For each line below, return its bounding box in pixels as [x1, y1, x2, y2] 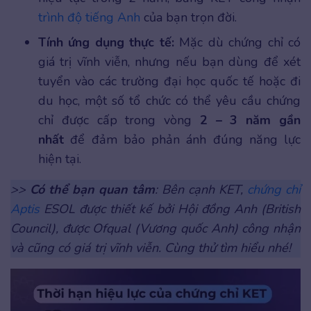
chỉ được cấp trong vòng [38, 112, 200, 129]
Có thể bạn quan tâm [30, 181, 155, 199]
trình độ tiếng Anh [38, 9, 140, 26]
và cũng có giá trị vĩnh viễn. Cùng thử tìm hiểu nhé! [10, 239, 291, 257]
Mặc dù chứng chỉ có [174, 34, 301, 51]
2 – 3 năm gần [199, 112, 301, 129]
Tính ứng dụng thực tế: [38, 34, 174, 51]
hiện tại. [38, 151, 81, 168]
